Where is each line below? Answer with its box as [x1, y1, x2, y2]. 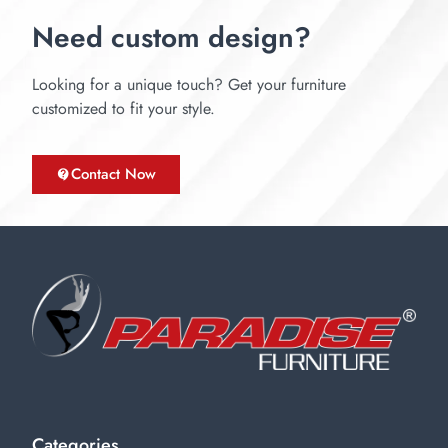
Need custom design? [32, 16, 311, 58]
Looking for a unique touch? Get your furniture [32, 72, 346, 96]
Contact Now [71, 162, 156, 185]
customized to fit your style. [32, 96, 215, 120]
